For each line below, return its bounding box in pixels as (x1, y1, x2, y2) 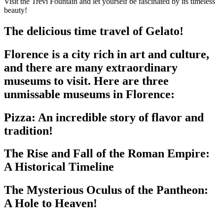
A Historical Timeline (4, 160, 114, 174)
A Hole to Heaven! (4, 197, 97, 210)
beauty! (4, 5, 27, 14)
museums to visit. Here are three (4, 74, 169, 87)
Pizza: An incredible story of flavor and (4, 110, 204, 124)
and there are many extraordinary (4, 61, 178, 74)
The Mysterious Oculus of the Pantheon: (4, 184, 208, 197)
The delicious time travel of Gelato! (4, 24, 184, 37)
